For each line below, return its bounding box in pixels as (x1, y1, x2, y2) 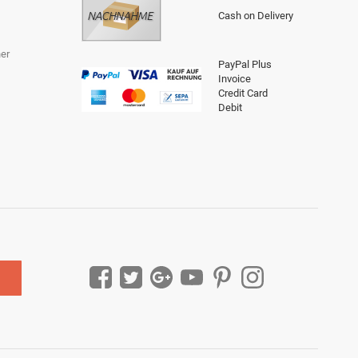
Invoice (218, 72, 251, 85)
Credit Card (218, 86, 268, 99)
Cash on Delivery (218, 9, 293, 22)
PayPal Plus (218, 58, 272, 70)
